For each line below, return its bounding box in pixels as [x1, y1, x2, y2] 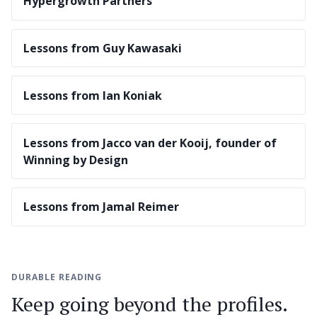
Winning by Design [23, 151, 128, 168]
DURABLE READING [11, 270, 103, 283]
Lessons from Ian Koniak [23, 87, 162, 103]
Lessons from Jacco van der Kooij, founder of [23, 134, 277, 151]
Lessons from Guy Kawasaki [23, 40, 182, 57]
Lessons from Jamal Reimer [23, 199, 179, 215]
